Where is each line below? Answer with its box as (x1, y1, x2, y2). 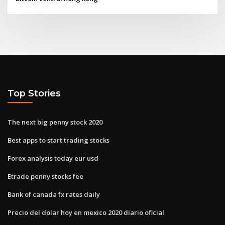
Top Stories (8, 88, 61, 99)
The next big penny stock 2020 (8, 117, 102, 127)
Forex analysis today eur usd (8, 153, 98, 163)
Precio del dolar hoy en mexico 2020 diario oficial (8, 207, 164, 217)
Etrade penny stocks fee (8, 171, 83, 181)
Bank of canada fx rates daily (8, 189, 100, 199)
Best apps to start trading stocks (8, 135, 109, 145)
